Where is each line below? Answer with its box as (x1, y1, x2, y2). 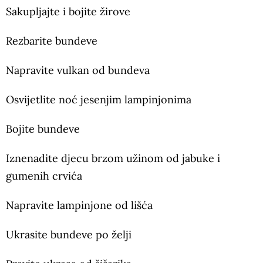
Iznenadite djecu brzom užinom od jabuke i (6, 151, 220, 166)
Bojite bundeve (6, 122, 80, 136)
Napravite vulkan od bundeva (6, 63, 150, 77)
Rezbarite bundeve (6, 34, 97, 48)
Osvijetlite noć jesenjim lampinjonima (6, 93, 191, 107)
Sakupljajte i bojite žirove (6, 5, 130, 19)
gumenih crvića (6, 169, 82, 183)
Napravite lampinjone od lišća (6, 198, 153, 213)
